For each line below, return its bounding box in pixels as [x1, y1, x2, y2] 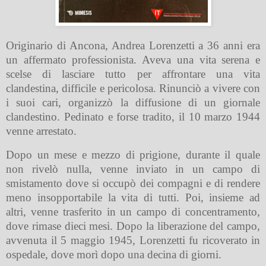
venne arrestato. [6, 124, 77, 137]
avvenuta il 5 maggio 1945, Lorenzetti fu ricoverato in [6, 233, 260, 246]
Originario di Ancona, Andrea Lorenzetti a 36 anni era [6, 39, 260, 52]
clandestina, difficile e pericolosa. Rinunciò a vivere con [6, 81, 260, 94]
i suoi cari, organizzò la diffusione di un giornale [6, 96, 260, 109]
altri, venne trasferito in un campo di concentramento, [6, 205, 260, 218]
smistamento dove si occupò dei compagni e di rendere [6, 176, 260, 189]
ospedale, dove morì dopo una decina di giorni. [6, 248, 221, 261]
